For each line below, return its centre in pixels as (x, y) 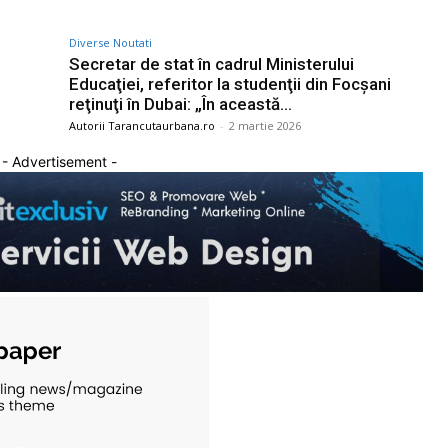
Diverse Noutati (110, 42)
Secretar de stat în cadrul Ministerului (211, 63)
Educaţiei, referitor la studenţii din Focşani (230, 83)
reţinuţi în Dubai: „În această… (180, 103)
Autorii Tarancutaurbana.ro (142, 125)
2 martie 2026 (265, 125)
